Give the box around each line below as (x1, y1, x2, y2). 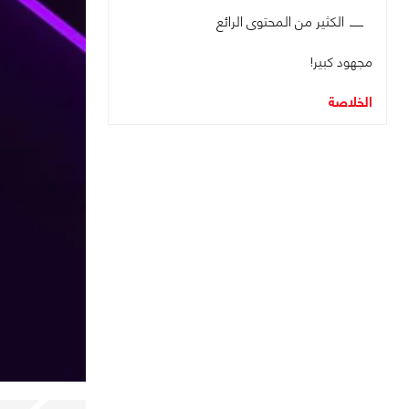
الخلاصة (329, 92, 372, 111)
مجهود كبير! (310, 52, 372, 71)
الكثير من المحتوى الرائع (216, 12, 344, 31)
